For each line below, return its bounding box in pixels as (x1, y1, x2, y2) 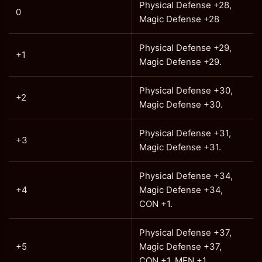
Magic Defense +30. (139, 99, 223, 110)
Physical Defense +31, (139, 127, 231, 139)
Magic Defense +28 (139, 13, 219, 25)
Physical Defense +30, (139, 85, 233, 96)
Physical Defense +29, (139, 42, 232, 53)
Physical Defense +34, (139, 170, 233, 181)
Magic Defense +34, (139, 184, 223, 195)
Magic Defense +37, (139, 241, 222, 252)
